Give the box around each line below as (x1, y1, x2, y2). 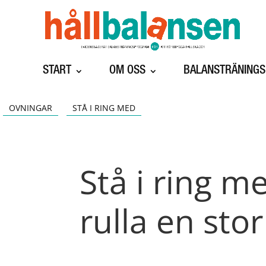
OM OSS (109, 65, 145, 77)
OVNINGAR (9, 102, 52, 113)
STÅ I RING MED (72, 102, 135, 113)
